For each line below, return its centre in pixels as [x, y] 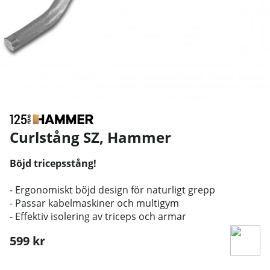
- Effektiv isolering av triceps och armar [98, 216]
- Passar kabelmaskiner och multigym [94, 203]
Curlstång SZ [55, 137]
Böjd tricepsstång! [53, 163]
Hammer [139, 137]
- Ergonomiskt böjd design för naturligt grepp [112, 190]
